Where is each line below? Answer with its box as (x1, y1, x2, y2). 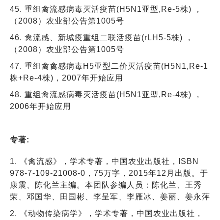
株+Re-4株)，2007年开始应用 (10, 73, 123, 82)
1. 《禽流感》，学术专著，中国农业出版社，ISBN (10, 157, 207, 165)
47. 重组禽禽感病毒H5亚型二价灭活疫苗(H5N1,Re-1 (10, 61, 208, 70)
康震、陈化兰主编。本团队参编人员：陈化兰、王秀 (10, 180, 202, 189)
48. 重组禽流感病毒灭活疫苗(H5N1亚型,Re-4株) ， (10, 90, 202, 99)
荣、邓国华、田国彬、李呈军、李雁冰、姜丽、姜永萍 (10, 192, 210, 201)
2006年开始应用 (10, 102, 71, 110)
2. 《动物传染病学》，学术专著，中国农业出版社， (10, 209, 203, 218)
